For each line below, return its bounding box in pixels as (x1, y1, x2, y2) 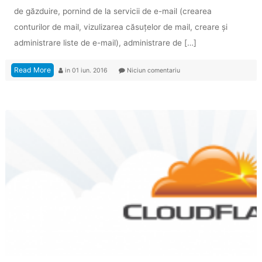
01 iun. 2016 (71, 66, 109, 74)
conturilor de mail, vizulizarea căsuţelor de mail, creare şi (13, 22, 227, 32)
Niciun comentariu (125, 66, 180, 74)
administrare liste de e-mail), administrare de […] (13, 37, 196, 47)
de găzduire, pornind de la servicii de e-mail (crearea (13, 6, 212, 16)
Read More (13, 65, 51, 74)
